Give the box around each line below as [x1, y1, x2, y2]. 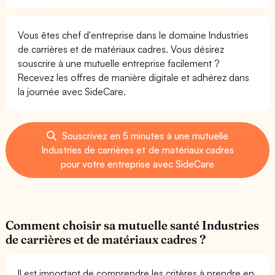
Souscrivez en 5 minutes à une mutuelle [60, 129, 228, 142]
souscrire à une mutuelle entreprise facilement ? [18, 56, 220, 69]
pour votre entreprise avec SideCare [60, 157, 215, 170]
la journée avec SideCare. [18, 85, 126, 98]
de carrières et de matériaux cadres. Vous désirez [18, 42, 225, 55]
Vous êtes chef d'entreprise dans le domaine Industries [18, 28, 249, 41]
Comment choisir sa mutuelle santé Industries [6, 217, 260, 233]
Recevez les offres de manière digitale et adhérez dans [18, 71, 250, 83]
